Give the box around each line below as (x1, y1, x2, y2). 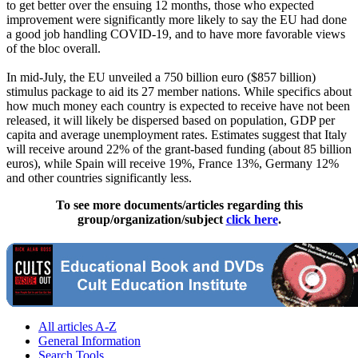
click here (225, 213, 278, 227)
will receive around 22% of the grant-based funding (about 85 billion (6, 142, 352, 157)
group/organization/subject (77, 213, 226, 227)
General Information (38, 334, 141, 348)
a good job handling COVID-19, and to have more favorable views (6, 27, 345, 42)
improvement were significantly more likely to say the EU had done (6, 13, 347, 27)
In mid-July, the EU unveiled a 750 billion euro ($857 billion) (6, 70, 316, 85)
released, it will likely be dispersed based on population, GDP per (6, 113, 335, 128)
